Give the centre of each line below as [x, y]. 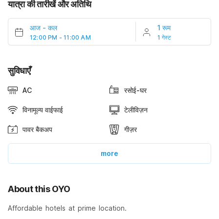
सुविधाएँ [19, 70]
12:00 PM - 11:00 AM [60, 37]
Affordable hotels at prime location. [67, 208]
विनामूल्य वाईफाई [43, 109]
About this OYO [39, 189]
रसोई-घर [135, 90]
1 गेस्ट [164, 37]
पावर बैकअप [37, 129]
